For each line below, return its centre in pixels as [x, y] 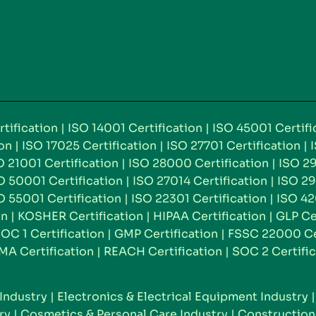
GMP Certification [166, 233]
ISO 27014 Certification [200, 181]
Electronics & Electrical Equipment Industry [183, 297]
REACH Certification [163, 251]
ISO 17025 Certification [89, 145]
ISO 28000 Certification [199, 163]
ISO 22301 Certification [199, 198]
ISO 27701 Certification [233, 145]
